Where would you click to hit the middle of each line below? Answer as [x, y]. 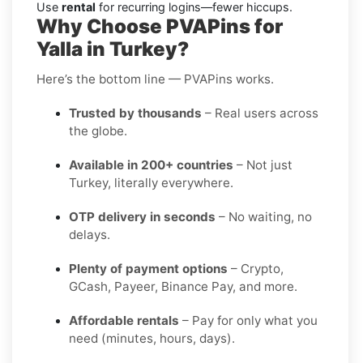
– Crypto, [256, 268]
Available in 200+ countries [151, 164]
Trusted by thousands [135, 113]
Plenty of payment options [148, 268]
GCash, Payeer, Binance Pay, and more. [183, 286]
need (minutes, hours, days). [152, 338]
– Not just [263, 164]
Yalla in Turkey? [113, 49]
